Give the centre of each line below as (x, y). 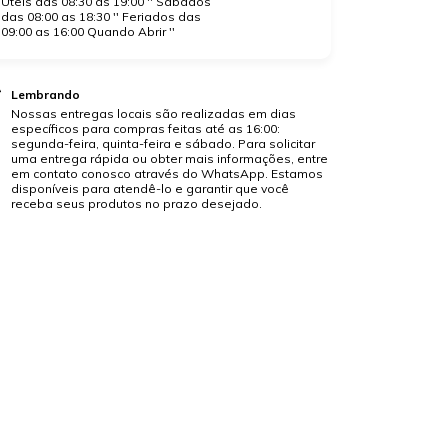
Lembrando (45, 94)
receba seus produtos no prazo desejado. (136, 203)
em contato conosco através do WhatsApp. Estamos (166, 173)
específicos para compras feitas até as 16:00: (145, 128)
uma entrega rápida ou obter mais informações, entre (169, 158)
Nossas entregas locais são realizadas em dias (153, 113)
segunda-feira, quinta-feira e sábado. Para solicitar (162, 143)
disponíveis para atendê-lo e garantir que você (149, 188)
